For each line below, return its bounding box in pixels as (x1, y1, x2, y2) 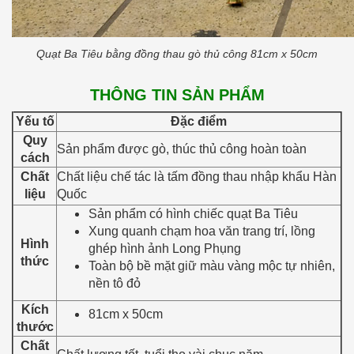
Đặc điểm (171, 114, 227, 128)
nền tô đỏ (88, 276, 141, 290)
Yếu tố (15, 114, 55, 128)
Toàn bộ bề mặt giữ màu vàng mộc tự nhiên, (88, 258, 335, 273)
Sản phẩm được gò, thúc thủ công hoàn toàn (57, 141, 307, 156)
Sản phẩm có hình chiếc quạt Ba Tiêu (88, 206, 298, 220)
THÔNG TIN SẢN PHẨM (89, 85, 265, 104)
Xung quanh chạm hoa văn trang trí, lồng (88, 224, 315, 238)
